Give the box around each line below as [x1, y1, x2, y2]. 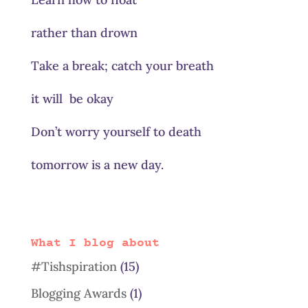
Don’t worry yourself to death [30, 123, 201, 140]
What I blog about [30, 236, 159, 250]
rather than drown [30, 24, 137, 41]
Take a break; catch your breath [30, 57, 214, 74]
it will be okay [30, 90, 113, 107]
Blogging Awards [30, 285, 126, 301]
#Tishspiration [30, 258, 117, 274]
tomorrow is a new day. [30, 156, 164, 173]
